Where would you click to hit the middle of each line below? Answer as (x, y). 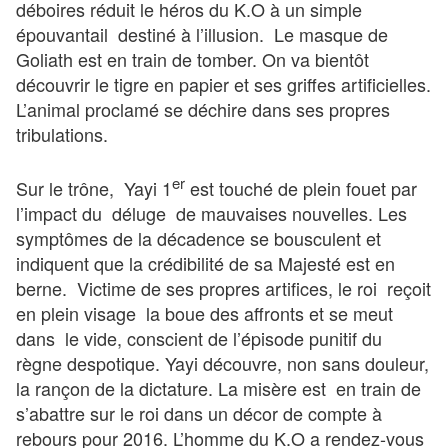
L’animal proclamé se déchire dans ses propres (203, 108)
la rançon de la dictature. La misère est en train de (218, 387)
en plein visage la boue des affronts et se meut (204, 312)
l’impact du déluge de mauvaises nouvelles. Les (211, 212)
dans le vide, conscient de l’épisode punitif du (199, 337)
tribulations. (62, 133)
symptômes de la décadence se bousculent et (198, 237)
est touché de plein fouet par (301, 187)
